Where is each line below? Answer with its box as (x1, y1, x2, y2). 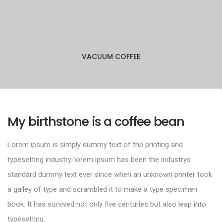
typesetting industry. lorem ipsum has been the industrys (7, 155, 191, 164)
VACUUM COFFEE (82, 51, 140, 61)
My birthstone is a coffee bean (7, 112, 184, 130)
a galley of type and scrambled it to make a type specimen (7, 184, 197, 194)
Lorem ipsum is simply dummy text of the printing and (7, 140, 183, 149)
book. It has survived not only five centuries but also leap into (7, 199, 206, 209)
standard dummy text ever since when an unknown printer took (7, 169, 212, 179)
